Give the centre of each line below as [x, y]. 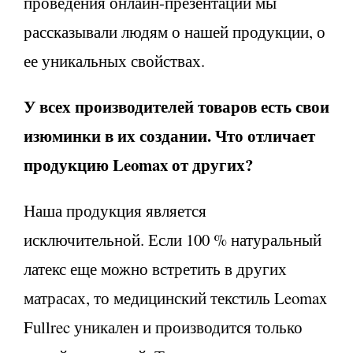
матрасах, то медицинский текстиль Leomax [175, 297]
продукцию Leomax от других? [138, 164]
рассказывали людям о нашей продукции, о [175, 31]
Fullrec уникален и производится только [163, 327]
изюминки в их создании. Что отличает [169, 135]
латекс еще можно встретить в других [155, 268]
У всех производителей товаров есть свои [176, 106]
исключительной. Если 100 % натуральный [173, 239]
